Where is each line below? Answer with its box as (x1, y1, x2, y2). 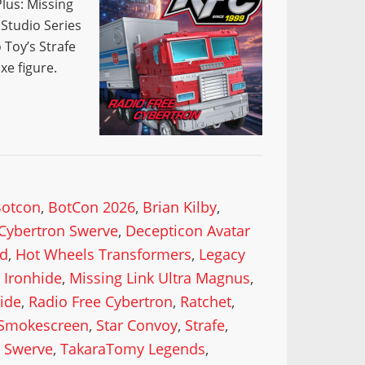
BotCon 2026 (48, 197, 136, 217)
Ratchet (180, 292, 232, 311)
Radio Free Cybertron (29, 292, 174, 311)
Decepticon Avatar (125, 221, 251, 240)
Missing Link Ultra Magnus (69, 268, 251, 288)
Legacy (199, 244, 246, 264)
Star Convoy (96, 315, 178, 335)
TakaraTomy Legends (60, 339, 206, 358)
